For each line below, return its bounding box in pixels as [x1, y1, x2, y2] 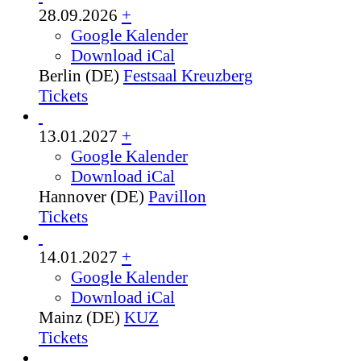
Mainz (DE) [39, 308, 120, 328]
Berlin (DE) [39, 66, 119, 86]
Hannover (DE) [39, 187, 144, 207]
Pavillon [148, 187, 206, 207]
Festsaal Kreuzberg [123, 66, 253, 86]
